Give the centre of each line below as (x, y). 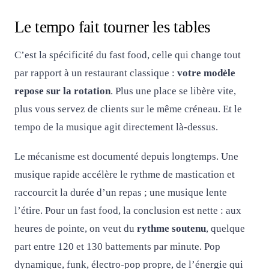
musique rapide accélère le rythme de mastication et (125, 174)
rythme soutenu (171, 228)
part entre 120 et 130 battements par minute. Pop (117, 246)
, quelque (225, 228)
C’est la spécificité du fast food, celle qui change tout (128, 55)
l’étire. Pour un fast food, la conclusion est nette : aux (128, 210)
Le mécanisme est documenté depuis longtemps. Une (126, 156)
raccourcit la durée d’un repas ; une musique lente (121, 192)
